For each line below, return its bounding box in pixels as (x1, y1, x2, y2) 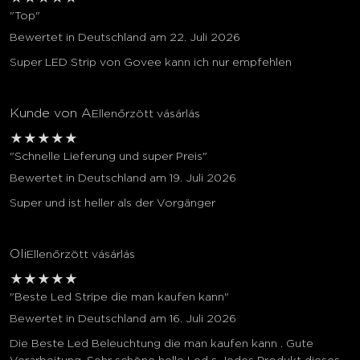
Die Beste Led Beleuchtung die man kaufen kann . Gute (10, 338, 313, 350)
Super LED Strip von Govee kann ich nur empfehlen (10, 57, 292, 69)
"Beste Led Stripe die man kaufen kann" (10, 292, 229, 304)
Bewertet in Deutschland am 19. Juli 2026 (10, 173, 236, 185)
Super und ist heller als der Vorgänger (10, 198, 215, 210)
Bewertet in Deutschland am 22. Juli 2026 (10, 32, 240, 44)
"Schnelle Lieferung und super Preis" (10, 151, 207, 163)
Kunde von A (10, 107, 92, 121)
